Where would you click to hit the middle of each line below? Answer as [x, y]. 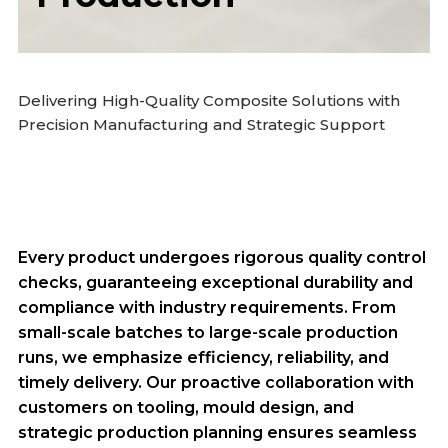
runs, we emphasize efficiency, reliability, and [203, 357]
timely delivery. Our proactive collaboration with [216, 382]
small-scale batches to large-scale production [208, 332]
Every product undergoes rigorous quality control [222, 257]
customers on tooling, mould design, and [186, 407]
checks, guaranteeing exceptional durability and [215, 282]
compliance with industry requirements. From [207, 307]
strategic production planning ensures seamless [217, 432]
